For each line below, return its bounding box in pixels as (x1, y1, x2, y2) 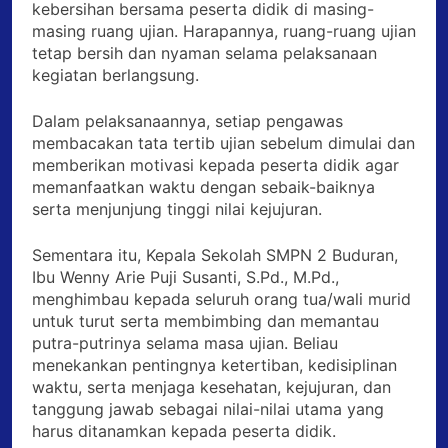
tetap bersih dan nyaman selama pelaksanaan (32, 43, 377, 64)
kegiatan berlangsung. (32, 65, 199, 86)
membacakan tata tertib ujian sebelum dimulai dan (32, 133, 415, 154)
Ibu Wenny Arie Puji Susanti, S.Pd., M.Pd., (32, 267, 339, 288)
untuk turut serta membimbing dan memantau (32, 311, 379, 332)
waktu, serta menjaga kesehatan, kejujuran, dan (32, 377, 391, 398)
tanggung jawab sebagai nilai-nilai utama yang (32, 399, 384, 420)
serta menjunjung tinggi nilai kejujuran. (32, 199, 322, 220)
